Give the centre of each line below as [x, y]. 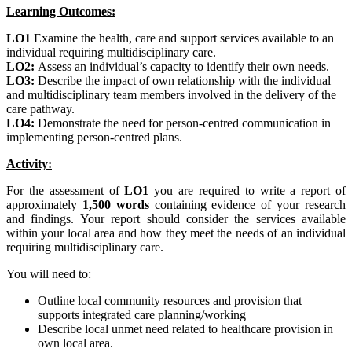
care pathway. [40, 109]
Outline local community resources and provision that [170, 301]
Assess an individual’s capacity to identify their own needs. [182, 67]
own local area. [75, 343]
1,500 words [115, 205]
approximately [44, 205]
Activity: [29, 164]
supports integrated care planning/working [142, 315]
